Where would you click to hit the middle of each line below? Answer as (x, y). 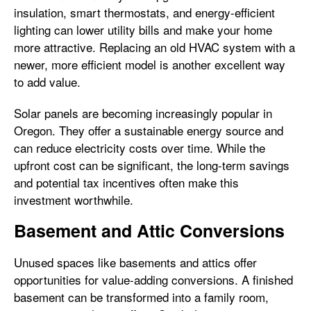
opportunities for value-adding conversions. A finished (153, 279)
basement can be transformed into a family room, (141, 297)
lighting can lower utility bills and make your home (143, 30)
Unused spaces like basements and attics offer (135, 262)
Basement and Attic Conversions (149, 230)
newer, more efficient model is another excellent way (150, 64)
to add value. (47, 82)
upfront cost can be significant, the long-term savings (152, 165)
